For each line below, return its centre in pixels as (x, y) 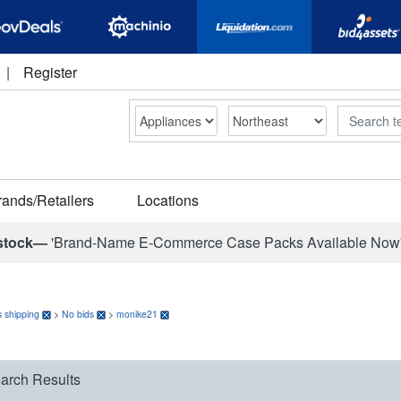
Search (358, 114)
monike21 (137, 314)
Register (50, 72)
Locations (168, 200)
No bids (78, 314)
